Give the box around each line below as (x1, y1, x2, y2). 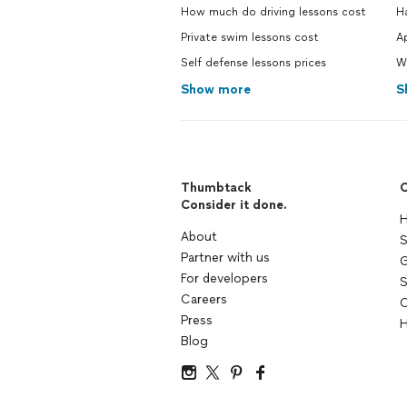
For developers (181, 271, 268, 286)
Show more (181, 82, 251, 97)
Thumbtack (181, 180, 252, 195)
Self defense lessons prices (181, 56, 326, 69)
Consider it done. (181, 197, 287, 213)
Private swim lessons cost (181, 31, 319, 44)
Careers (181, 292, 227, 307)
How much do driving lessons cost (181, 5, 366, 18)
